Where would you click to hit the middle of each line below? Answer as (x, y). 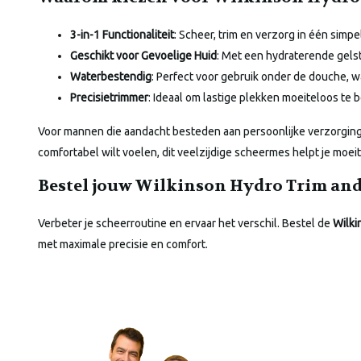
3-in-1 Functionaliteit (122, 35)
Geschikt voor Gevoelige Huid (143, 56)
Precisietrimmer (109, 98)
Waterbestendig (111, 77)
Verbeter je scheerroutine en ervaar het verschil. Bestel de (185, 224)
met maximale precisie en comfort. (123, 245)
